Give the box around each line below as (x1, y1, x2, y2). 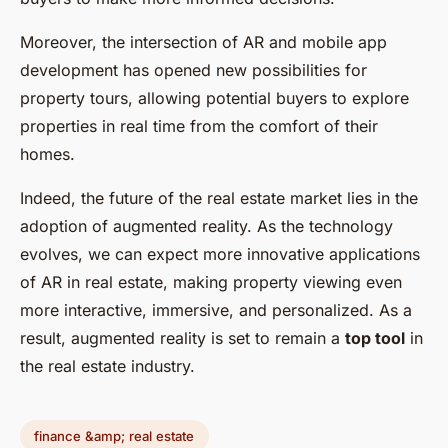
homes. (20, 144, 75, 165)
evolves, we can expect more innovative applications (20, 244, 420, 265)
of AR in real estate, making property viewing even (20, 272, 402, 293)
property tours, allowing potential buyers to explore (20, 88, 409, 109)
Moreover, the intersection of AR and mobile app (20, 32, 387, 53)
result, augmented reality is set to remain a (20, 328, 345, 349)
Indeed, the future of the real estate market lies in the (20, 188, 418, 209)
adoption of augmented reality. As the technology (20, 216, 393, 237)
